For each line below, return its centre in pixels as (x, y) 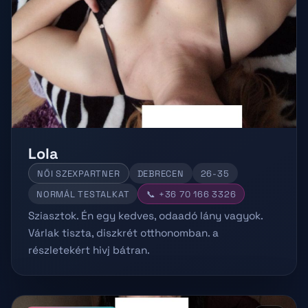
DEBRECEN (161, 173)
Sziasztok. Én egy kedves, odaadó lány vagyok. (145, 216)
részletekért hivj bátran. (89, 250)
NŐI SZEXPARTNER (79, 173)
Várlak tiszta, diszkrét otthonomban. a (123, 233)
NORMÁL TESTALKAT (83, 194)
